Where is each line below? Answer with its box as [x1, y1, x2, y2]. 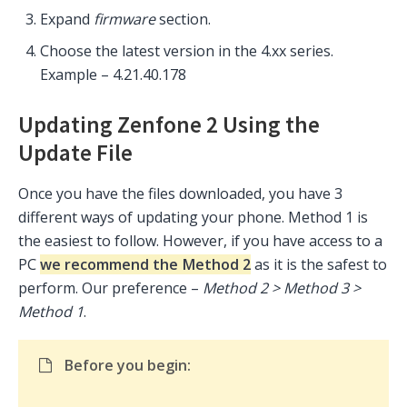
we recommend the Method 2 [40, 254, 251, 275]
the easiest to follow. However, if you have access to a [18, 231, 382, 252]
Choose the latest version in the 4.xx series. [40, 41, 333, 62]
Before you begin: [63, 355, 191, 376]
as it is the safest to [251, 254, 387, 275]
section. [155, 9, 211, 30]
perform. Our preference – [18, 278, 203, 299]
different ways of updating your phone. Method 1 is [18, 207, 368, 228]
